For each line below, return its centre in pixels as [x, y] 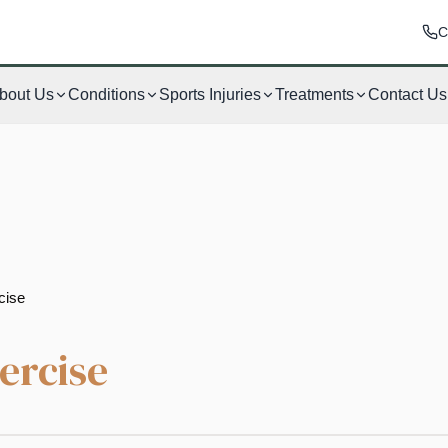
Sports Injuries [209, 94]
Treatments [314, 94]
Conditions [106, 94]
